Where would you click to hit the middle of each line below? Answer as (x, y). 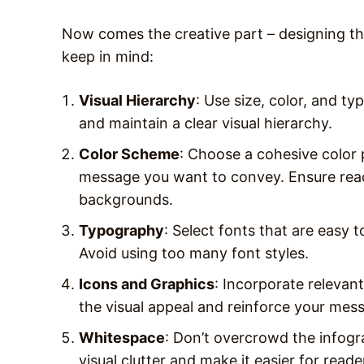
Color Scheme (129, 154)
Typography (121, 230)
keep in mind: (108, 56)
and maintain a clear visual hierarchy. (206, 123)
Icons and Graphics (147, 284)
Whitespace (122, 337)
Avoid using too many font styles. (194, 253)
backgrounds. (126, 199)
